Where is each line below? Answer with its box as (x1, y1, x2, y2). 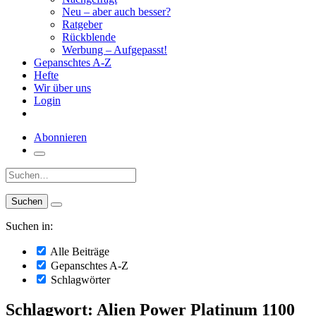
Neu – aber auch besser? (62, 6, 171, 18)
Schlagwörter (48, 274, 110, 286)
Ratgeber (62, 18, 102, 30)
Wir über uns (34, 82, 91, 94)
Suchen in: (6, 220, 53, 232)
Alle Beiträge (48, 245, 109, 257)
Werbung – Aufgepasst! (62, 44, 167, 56)
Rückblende (62, 31, 116, 43)
